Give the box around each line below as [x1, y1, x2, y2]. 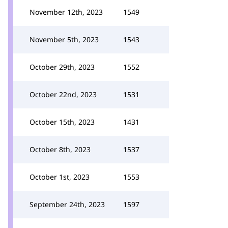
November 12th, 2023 [30, 7, 103, 17]
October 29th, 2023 [30, 62, 95, 72]
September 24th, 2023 [30, 199, 105, 209]
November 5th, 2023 [30, 35, 99, 44]
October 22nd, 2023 [30, 90, 97, 99]
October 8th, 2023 [30, 145, 91, 154]
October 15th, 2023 [30, 117, 95, 127]
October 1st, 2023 [30, 172, 90, 182]
